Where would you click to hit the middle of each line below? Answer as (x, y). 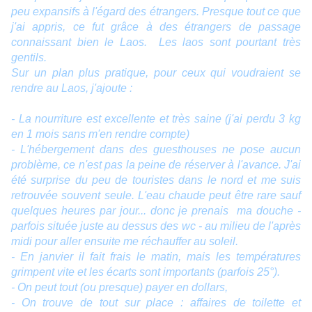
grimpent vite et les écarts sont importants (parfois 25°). (146, 272)
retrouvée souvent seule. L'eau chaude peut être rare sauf (156, 196)
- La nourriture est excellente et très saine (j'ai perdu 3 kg (156, 119)
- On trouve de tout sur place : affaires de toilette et (156, 303)
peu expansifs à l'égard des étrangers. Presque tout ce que (156, 12)
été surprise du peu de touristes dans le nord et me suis (156, 180)
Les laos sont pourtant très (227, 42)
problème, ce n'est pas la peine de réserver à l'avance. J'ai (156, 165)
